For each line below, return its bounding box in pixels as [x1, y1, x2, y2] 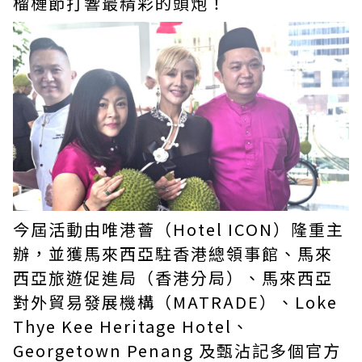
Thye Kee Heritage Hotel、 [13, 314, 250, 338]
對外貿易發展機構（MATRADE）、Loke [13, 290, 338, 314]
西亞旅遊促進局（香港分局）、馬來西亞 [13, 266, 333, 289]
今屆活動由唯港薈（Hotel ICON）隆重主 [13, 217, 344, 241]
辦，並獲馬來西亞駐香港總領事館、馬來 [13, 242, 333, 265]
